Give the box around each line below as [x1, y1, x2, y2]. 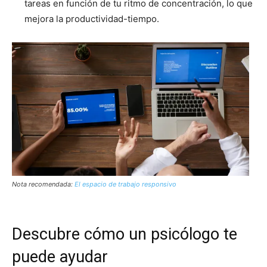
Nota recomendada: [12, 180, 74, 189]
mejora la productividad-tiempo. [24, 13, 159, 24]
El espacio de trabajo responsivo [74, 180, 176, 189]
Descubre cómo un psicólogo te [12, 225, 237, 244]
